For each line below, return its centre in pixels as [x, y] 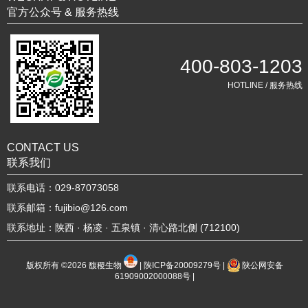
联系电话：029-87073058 [63, 187]
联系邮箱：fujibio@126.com [67, 207]
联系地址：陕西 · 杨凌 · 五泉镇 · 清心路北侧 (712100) [123, 227]
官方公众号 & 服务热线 [63, 12]
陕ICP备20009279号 [183, 266]
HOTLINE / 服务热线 [265, 85]
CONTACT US [43, 147]
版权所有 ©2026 [58, 266]
